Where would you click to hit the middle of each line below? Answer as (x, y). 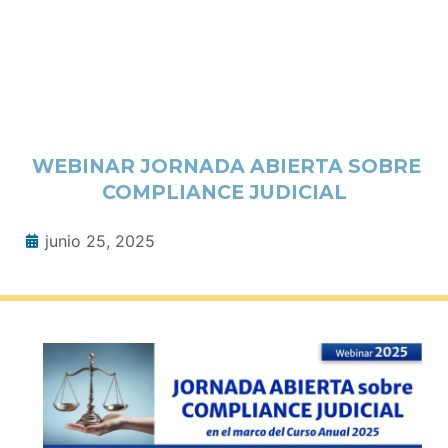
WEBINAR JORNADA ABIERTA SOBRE (224, 166)
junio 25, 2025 (100, 241)
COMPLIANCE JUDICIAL (224, 192)
